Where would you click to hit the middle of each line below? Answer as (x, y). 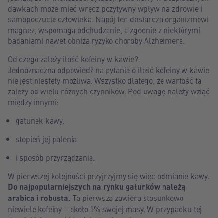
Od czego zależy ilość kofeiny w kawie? (73, 59)
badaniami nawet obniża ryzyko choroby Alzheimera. (96, 40)
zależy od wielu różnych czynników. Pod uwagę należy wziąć (109, 91)
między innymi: (33, 102)
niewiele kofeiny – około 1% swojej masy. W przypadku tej (105, 209)
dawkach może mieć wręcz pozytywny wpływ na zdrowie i (105, 8)
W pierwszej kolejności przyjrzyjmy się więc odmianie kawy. (109, 176)
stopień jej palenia (46, 139)
